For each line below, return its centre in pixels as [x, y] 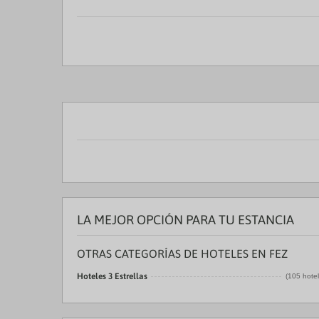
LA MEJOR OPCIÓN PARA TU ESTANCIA [185, 220]
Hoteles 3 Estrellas [112, 276]
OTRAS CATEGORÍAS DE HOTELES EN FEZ [182, 253]
